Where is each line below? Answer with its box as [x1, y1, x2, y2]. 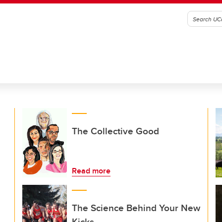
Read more [72, 165, 111, 176]
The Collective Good [72, 124, 159, 138]
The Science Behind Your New [72, 201, 200, 215]
